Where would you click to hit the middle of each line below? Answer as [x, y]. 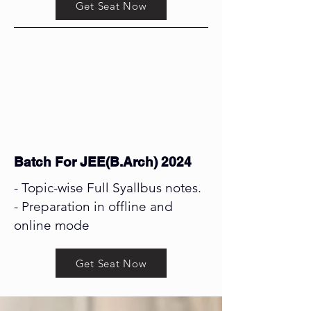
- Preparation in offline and [93, 207]
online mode [52, 226]
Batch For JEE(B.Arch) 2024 [103, 162]
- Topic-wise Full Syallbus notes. [108, 188]
